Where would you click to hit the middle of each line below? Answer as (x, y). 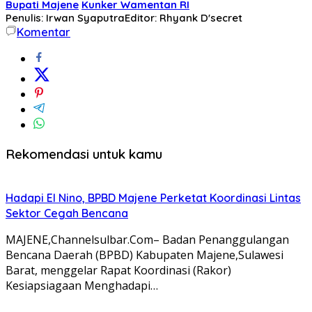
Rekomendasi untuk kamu (84, 154)
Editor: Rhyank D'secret (184, 17)
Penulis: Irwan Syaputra (65, 17)
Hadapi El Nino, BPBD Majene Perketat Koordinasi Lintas (153, 198)
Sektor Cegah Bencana (67, 213)
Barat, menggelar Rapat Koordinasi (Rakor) (118, 271)
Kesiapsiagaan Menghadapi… (82, 286)
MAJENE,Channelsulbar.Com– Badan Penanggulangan (147, 240)
